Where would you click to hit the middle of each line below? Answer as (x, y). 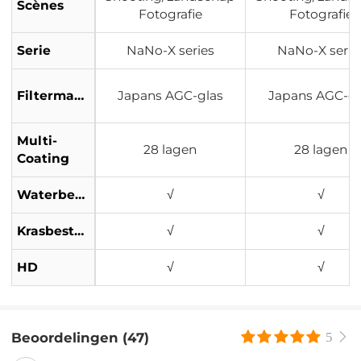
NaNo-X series (170, 50)
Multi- (37, 140)
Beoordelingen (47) (81, 337)
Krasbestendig (79, 230)
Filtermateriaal (79, 95)
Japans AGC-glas (170, 95)
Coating (44, 158)
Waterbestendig (80, 194)
